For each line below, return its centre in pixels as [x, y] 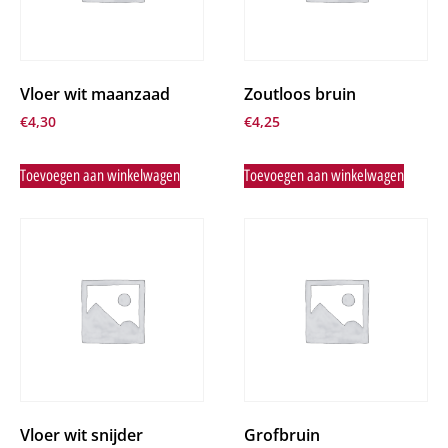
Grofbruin [282, 434]
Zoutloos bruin [300, 93]
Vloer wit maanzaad [95, 93]
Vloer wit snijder [81, 434]
